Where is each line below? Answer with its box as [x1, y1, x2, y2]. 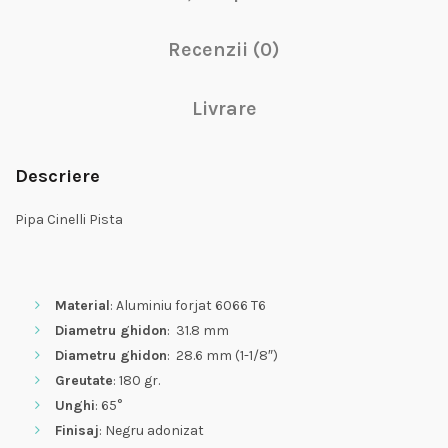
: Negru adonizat [99, 422, 204, 440]
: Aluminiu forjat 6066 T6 [110, 297, 266, 315]
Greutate [55, 372, 113, 390]
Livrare [191, 97, 257, 121]
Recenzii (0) [168, 38, 280, 62]
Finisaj [55, 422, 99, 440]
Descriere [15, 165, 100, 188]
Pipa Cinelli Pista [15, 211, 123, 229]
